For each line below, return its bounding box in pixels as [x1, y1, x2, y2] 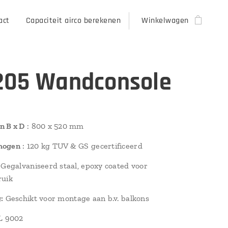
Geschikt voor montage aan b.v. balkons [3, 193, 149, 203]
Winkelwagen [141, 15, 189, 26]
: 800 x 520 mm [24, 121, 84, 131]
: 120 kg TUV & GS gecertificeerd [20, 141, 142, 151]
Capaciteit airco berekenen [25, 15, 121, 26]
